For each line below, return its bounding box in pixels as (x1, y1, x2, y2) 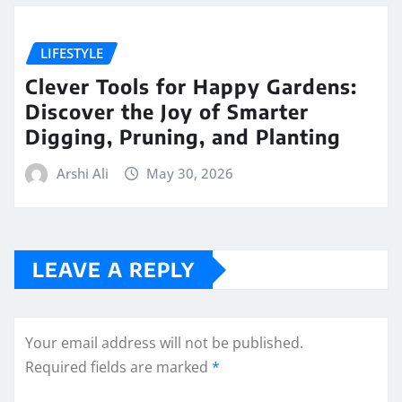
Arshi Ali (56, 163, 109, 182)
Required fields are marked (25, 357, 212, 378)
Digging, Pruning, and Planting (25, 123, 341, 149)
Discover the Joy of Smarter (25, 98, 309, 124)
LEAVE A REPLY (32, 257, 195, 283)
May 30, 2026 (146, 163, 234, 182)
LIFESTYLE (40, 43, 103, 62)
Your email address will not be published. (25, 333, 303, 354)
